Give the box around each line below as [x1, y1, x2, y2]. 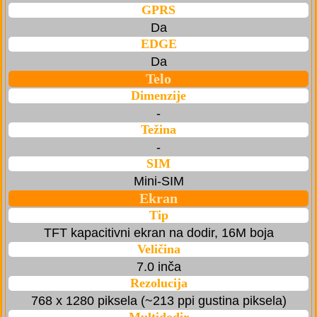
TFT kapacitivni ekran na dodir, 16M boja [43, 226, 274, 241]
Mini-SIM [133, 174, 184, 189]
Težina [141, 122, 176, 137]
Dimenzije [131, 88, 186, 103]
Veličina [137, 242, 180, 257]
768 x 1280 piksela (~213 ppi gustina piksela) [30, 294, 287, 309]
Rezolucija [129, 276, 188, 291]
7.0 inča [136, 260, 181, 275]
